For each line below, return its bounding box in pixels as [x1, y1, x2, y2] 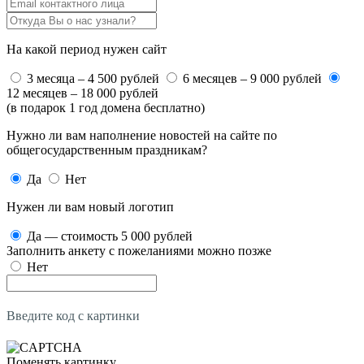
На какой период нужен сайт [6, 41, 167, 56]
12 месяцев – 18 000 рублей [6, 85, 158, 100]
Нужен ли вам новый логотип [6, 199, 174, 214]
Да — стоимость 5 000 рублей [27, 228, 193, 243]
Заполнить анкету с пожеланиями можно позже [6, 243, 271, 258]
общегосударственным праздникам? [6, 142, 207, 157]
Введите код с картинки [6, 308, 140, 323]
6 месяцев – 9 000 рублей [183, 71, 322, 85]
